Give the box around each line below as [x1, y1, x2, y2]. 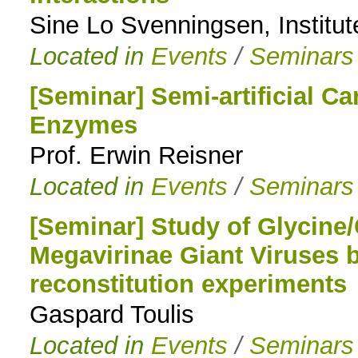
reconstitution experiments [29, 270, 347, 299]
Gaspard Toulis [29, 300, 194, 329]
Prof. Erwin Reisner [29, 141, 243, 170]
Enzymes [29, 111, 137, 140]
